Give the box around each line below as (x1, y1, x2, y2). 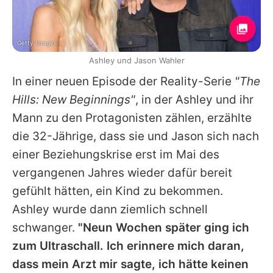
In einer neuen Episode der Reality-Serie (12, 74, 235, 88)
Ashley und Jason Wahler (88, 55, 185, 65)
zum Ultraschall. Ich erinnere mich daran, (12, 238, 244, 253)
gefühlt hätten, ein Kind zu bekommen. (12, 183, 223, 198)
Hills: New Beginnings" (12, 92, 135, 107)
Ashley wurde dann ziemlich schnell (12, 202, 208, 216)
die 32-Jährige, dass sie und (12, 129, 171, 143)
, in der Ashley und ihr (135, 92, 253, 107)
